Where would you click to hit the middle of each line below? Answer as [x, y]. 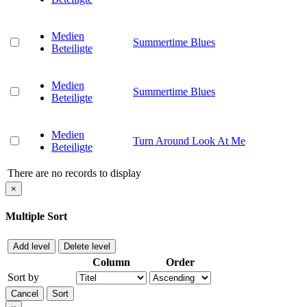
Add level [32, 247]
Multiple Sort [36, 217]
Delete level [87, 247]
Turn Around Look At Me [189, 140]
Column [111, 262]
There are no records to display [74, 173]
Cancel [25, 294]
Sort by [23, 278]
